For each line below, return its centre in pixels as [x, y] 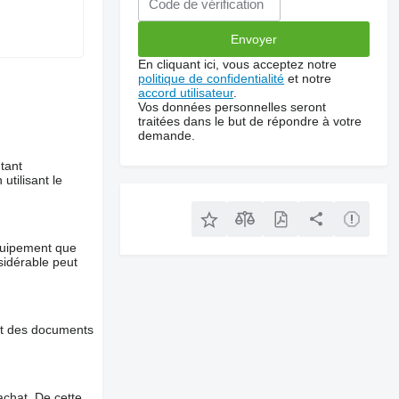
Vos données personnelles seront [232, 107]
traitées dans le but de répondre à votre [250, 121]
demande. [167, 135]
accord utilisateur [186, 93]
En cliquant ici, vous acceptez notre [238, 64]
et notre [308, 78]
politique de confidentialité [212, 78]
